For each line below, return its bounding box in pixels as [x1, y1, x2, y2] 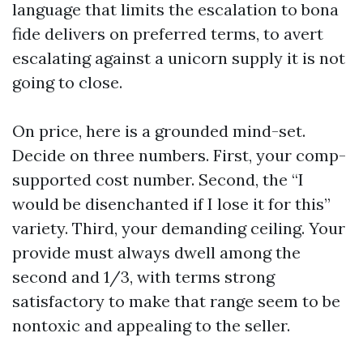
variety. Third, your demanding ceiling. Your [12, 218, 345, 238]
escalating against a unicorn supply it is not [12, 48, 345, 68]
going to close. [12, 72, 122, 92]
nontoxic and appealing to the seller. [12, 315, 290, 335]
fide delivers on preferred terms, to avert [12, 23, 323, 44]
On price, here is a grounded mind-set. [12, 121, 305, 141]
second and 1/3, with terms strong [12, 267, 275, 287]
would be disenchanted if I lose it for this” [12, 194, 331, 214]
